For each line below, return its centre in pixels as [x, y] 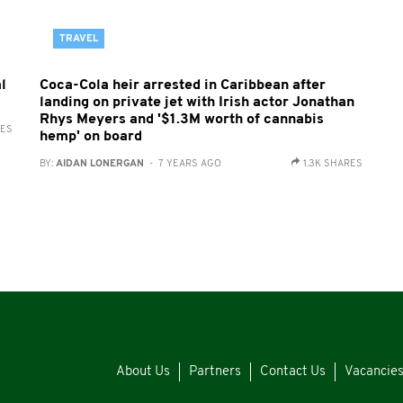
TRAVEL [78, 39]
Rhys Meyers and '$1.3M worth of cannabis [181, 120]
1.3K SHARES [333, 164]
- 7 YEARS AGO [182, 164]
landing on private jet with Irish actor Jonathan [197, 103]
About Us [143, 372]
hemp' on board [90, 137]
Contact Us [293, 372]
